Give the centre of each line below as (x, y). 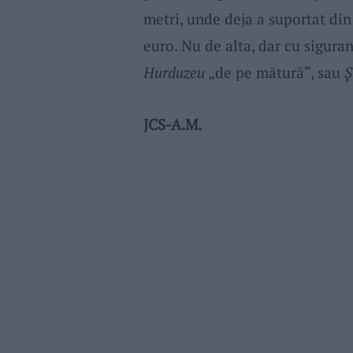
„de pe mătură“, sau (274, 72)
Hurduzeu (174, 72)
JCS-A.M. (172, 124)
